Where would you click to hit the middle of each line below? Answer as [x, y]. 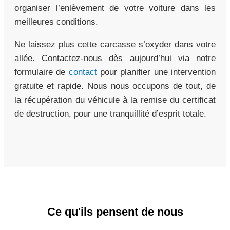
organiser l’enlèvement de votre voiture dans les [115, 8]
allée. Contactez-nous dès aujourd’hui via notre [115, 58]
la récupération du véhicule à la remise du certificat [115, 100]
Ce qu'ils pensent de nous [115, 212]
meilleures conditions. [56, 22]
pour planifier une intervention [156, 72]
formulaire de [42, 72]
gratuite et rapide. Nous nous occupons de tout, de [115, 86]
